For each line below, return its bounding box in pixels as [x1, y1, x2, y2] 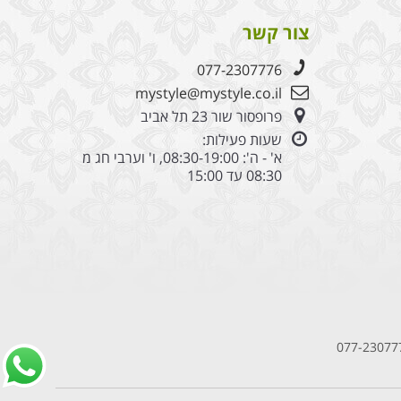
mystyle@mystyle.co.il [134, 82, 282, 103]
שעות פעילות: [201, 129, 282, 149]
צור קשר [242, 20, 309, 45]
